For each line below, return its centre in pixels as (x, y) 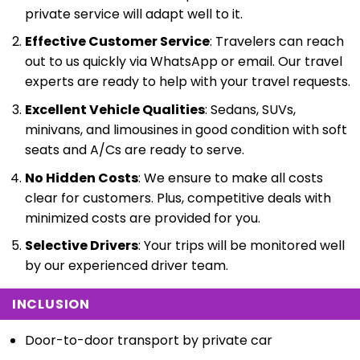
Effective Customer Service (117, 42)
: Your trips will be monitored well (241, 246)
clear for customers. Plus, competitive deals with (178, 198)
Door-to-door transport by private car (148, 341)
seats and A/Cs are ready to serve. (134, 150)
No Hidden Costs (81, 178)
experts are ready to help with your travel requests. (187, 82)
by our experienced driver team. (126, 266)
